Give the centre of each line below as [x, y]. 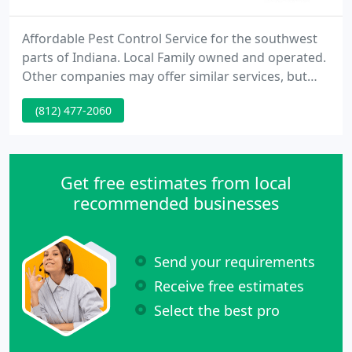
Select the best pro [217, 310]
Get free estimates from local [176, 183]
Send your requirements [235, 261]
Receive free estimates [229, 286]
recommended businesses [176, 203]
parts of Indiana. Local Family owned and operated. [174, 57]
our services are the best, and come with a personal [176, 95]
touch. [41, 114]
